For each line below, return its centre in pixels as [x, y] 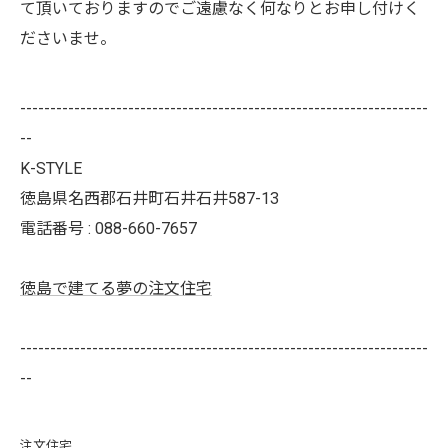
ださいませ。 [68, 38]
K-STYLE [51, 168]
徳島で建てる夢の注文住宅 [116, 288]
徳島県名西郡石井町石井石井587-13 [149, 198]
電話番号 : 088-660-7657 [108, 228]
